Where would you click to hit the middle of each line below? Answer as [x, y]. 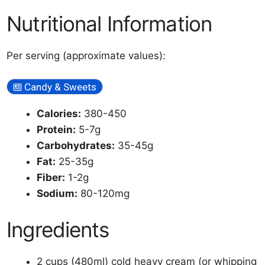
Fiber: [51, 177]
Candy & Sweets [61, 87]
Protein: [56, 130]
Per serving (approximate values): [86, 55]
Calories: [59, 114]
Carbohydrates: [76, 146]
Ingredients [58, 229]
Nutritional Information [109, 23]
